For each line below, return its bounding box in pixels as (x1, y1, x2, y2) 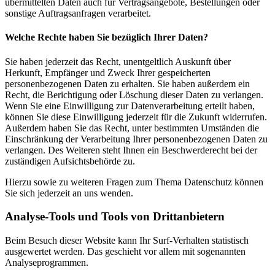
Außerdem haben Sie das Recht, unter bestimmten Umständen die (5, 122, 259, 133)
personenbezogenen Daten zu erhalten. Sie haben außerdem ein (5, 78, 250, 89)
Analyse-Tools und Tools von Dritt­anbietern (5, 210, 225, 223)
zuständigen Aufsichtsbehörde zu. (5, 155, 135, 166)
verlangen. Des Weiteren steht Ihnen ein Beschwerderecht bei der (5, 144, 257, 155)
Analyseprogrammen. (5, 257, 88, 268)
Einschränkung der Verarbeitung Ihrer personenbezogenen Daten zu (5, 133, 268, 144)
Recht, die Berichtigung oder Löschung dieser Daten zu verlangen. (5, 89, 263, 100)
